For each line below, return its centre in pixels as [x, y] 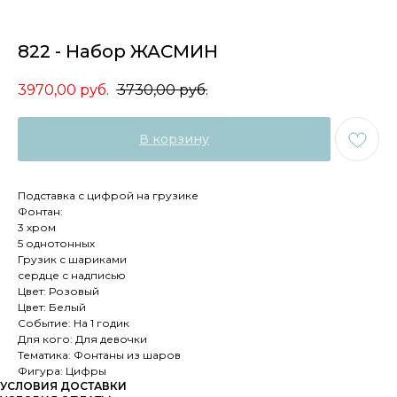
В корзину [174, 140]
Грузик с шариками [72, 260]
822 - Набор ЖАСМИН [118, 51]
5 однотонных [56, 244]
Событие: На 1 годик [74, 323]
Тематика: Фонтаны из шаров [99, 355]
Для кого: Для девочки [82, 339]
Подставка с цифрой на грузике [108, 196]
